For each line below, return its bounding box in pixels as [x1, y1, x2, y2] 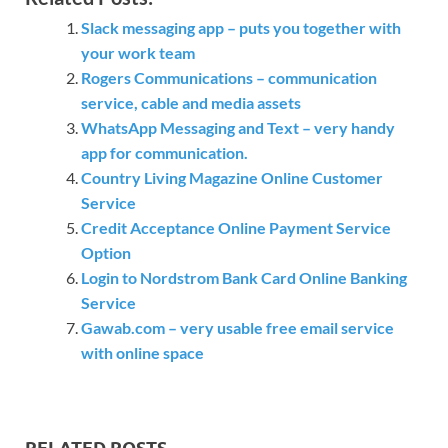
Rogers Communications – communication [81, 67, 377, 87]
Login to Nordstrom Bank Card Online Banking [81, 267, 407, 287]
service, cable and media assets [81, 92, 301, 112]
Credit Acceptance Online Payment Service [81, 217, 391, 237]
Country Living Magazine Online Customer [81, 167, 383, 187]
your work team [81, 42, 195, 62]
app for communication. [81, 142, 248, 162]
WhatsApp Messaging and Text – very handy [81, 117, 395, 137]
